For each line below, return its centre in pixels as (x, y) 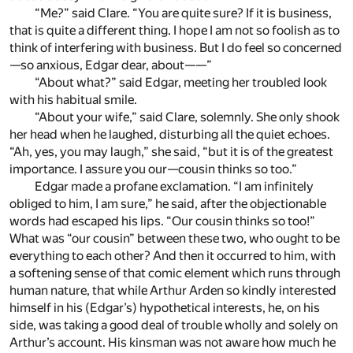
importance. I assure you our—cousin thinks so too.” (153, 169)
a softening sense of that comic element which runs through (175, 273)
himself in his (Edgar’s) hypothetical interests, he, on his (165, 308)
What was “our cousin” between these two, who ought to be (175, 239)
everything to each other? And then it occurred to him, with (173, 256)
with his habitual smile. (73, 100)
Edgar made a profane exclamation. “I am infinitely (174, 187)
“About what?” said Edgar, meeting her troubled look (181, 83)
